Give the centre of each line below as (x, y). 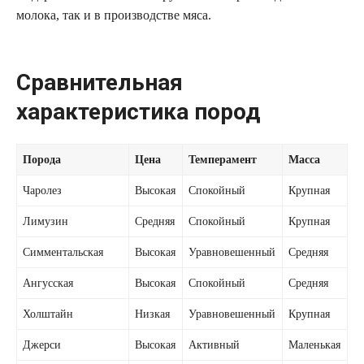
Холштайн (48, 314)
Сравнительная (100, 82)
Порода (42, 160)
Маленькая (315, 345)
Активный (214, 345)
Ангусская (48, 283)
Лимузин (46, 221)
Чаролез (43, 191)
